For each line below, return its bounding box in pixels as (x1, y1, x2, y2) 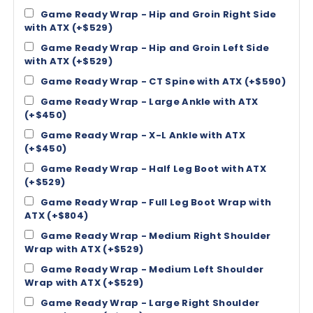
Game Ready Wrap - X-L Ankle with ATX (41, 129, 245, 142)
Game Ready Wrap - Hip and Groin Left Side (41, 41, 270, 54)
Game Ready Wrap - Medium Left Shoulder (41, 263, 264, 276)
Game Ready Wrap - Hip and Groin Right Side (41, 8, 277, 21)
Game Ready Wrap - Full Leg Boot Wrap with (41, 196, 272, 209)
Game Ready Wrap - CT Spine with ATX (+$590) (41, 75, 286, 88)
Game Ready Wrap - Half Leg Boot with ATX (41, 162, 266, 175)
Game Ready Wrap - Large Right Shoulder (41, 296, 260, 310)
